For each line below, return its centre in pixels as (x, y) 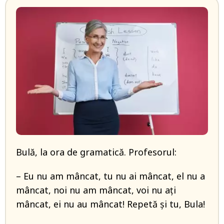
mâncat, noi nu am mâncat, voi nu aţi (96, 190)
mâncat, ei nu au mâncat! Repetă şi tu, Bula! (110, 204)
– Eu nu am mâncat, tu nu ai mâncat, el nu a (110, 176)
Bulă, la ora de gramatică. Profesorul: (96, 152)
